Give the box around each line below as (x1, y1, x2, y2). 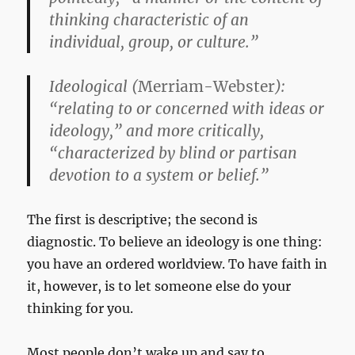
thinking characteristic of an (49, 10, 250, 30)
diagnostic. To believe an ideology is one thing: (27, 234, 323, 250)
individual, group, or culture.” (49, 32, 259, 52)
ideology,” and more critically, (49, 121, 265, 141)
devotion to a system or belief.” (49, 166, 269, 185)
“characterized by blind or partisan (49, 143, 298, 163)
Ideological (49, 77, 128, 97)
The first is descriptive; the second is (27, 212, 258, 228)
